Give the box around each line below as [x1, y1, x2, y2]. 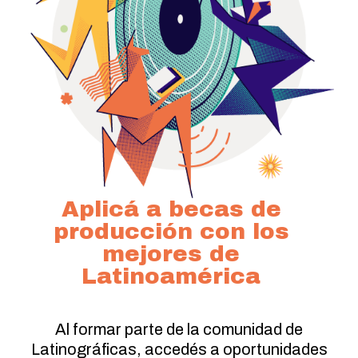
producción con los [53, 219, 289, 244]
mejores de [102, 241, 240, 266]
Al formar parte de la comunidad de [55, 320, 303, 338]
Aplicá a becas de [61, 197, 281, 221]
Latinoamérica [82, 264, 261, 288]
